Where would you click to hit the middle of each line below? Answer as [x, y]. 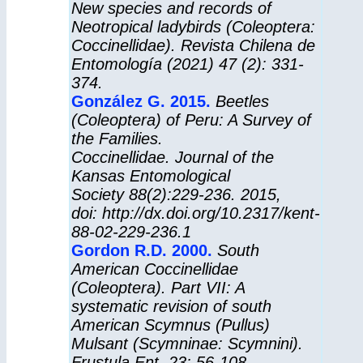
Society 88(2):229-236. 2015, [176, 194]
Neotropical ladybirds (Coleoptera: [193, 27]
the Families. [117, 139]
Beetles [242, 101]
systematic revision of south [171, 306]
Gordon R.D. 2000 [139, 250]
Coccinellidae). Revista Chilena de [193, 45]
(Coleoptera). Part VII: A [158, 288]
